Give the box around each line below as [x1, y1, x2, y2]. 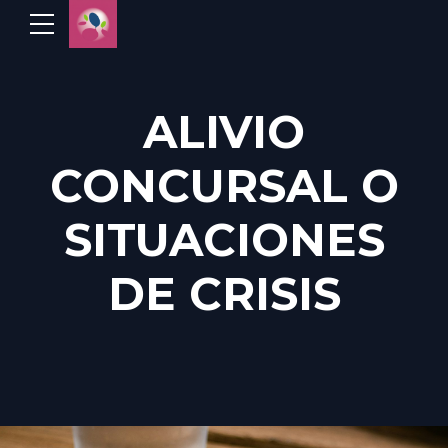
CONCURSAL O [49, 158, 399, 213]
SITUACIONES [63, 212, 385, 267]
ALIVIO [143, 104, 305, 159]
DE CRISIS [107, 266, 341, 321]
